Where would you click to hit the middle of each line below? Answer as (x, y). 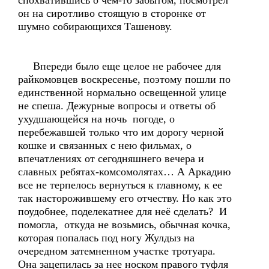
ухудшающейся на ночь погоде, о (96, 119)
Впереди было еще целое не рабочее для (119, 66)
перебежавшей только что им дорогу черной (121, 132)
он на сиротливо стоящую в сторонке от (112, 13)
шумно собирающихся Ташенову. (95, 26)
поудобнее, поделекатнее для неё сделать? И (122, 211)
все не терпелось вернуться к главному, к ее (120, 185)
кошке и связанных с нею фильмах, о (105, 145)
